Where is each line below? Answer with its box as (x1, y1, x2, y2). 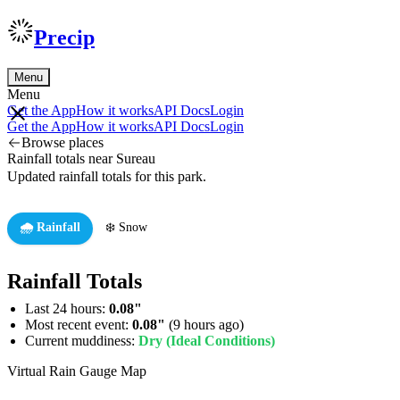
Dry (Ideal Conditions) (138, 332, 275, 348)
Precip (34, 25, 95, 49)
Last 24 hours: (25, 300, 109, 316)
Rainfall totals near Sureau (7, 150, 155, 166)
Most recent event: (25, 316, 132, 332)
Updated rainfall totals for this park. (7, 168, 206, 184)
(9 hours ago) (165, 316, 244, 332)
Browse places (21, 134, 104, 150)
